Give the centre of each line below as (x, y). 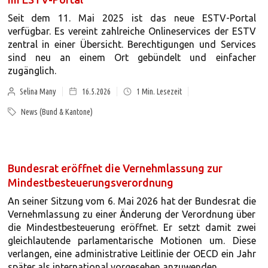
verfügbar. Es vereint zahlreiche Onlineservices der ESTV (132, 31)
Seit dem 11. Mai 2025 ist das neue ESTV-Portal (132, 18)
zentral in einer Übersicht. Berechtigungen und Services (132, 44)
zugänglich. (32, 71)
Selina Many (38, 92)
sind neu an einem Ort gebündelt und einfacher (132, 57)
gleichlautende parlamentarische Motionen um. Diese (132, 240)
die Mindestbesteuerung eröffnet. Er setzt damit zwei (132, 227)
